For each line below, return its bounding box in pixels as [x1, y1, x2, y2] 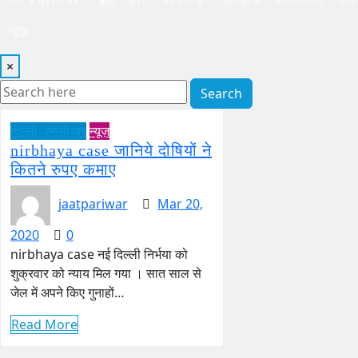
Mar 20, [157, 195, 204, 213]
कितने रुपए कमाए [10, 161, 117, 178]
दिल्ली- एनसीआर [10, 122, 86, 140]
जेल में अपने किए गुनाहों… [10, 284, 125, 301]
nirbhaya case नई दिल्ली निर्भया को [10, 245, 188, 263]
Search [201, 85, 242, 102]
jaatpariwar [58, 195, 128, 213]
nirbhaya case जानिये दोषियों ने [10, 141, 212, 159]
